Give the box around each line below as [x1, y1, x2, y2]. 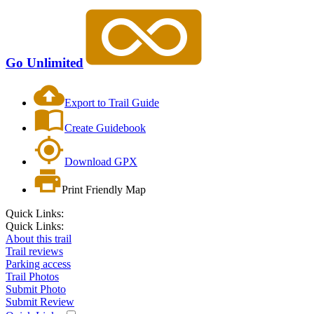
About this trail [6, 233, 71, 245]
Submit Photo [6, 283, 66, 296]
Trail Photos [6, 271, 59, 283]
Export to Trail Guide [64, 97, 159, 109]
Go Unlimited [6, 55, 83, 71]
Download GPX [64, 156, 137, 168]
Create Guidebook [64, 122, 146, 135]
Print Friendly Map [62, 184, 146, 196]
